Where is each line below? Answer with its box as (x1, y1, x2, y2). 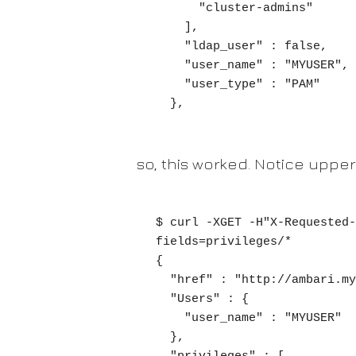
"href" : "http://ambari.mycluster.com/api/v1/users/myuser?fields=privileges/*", (156, 273, 170, 287)
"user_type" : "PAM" (156, 78, 184, 91)
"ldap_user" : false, (156, 40, 184, 53)
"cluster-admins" (156, 2, 199, 15)
